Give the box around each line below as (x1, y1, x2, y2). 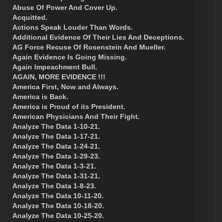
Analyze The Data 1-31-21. (12, 171, 100, 180)
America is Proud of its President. (12, 102, 125, 111)
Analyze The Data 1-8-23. (12, 181, 96, 190)
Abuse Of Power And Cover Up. (12, 3, 117, 11)
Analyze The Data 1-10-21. (12, 122, 100, 130)
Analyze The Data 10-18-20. (12, 201, 104, 210)
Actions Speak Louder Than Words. (12, 23, 133, 31)
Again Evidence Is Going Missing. (12, 53, 127, 61)
